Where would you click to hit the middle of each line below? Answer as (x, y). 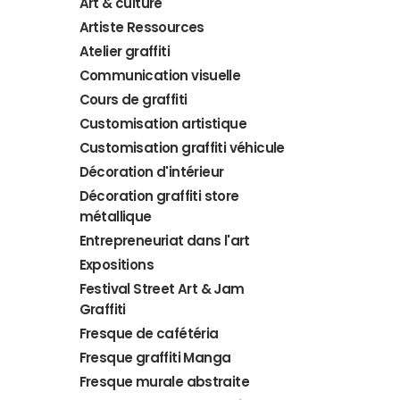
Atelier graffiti (124, 51)
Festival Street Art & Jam (162, 289)
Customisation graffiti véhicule (182, 148)
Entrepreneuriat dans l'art (164, 241)
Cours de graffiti (133, 100)
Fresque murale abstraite (164, 382)
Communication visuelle (160, 75)
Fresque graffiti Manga (155, 358)
